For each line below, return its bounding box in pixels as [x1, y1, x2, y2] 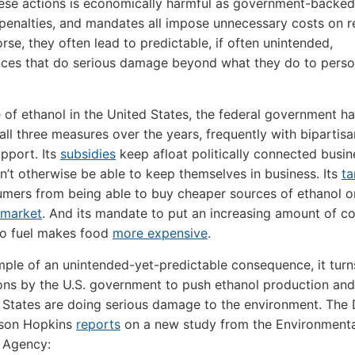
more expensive [113, 225, 208, 241]
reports [76, 316, 120, 332]
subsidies [60, 146, 116, 162]
